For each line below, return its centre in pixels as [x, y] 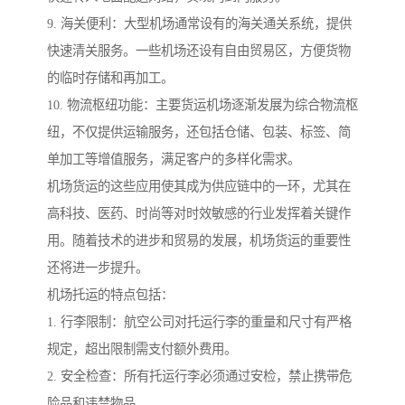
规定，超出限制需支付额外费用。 [142, 349]
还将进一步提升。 [98, 268]
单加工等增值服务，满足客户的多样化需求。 [174, 160]
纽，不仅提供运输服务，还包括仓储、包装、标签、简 [199, 132]
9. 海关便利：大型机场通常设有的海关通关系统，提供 [199, 24]
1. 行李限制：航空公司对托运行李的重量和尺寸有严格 [199, 322]
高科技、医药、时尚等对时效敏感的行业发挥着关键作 [199, 214]
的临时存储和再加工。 [110, 78]
